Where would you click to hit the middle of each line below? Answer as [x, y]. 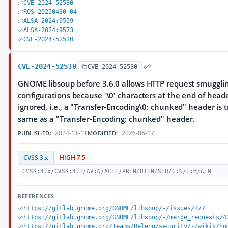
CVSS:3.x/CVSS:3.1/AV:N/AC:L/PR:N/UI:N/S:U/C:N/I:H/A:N [117, 171]
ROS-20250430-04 [50, 12]
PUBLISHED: [35, 133]
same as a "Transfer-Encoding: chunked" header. [106, 119]
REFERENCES [36, 196]
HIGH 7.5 [73, 158]
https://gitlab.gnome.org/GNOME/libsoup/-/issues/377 [114, 208]
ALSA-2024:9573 [48, 30]
